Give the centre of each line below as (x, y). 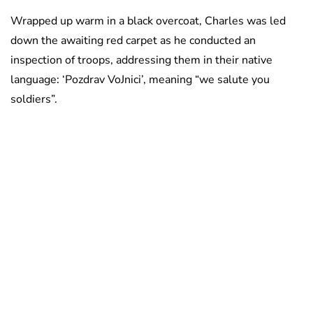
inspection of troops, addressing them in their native (141, 60)
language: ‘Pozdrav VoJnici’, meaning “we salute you (140, 80)
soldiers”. (34, 100)
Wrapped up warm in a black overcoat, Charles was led (148, 21)
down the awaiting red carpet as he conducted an (133, 41)
